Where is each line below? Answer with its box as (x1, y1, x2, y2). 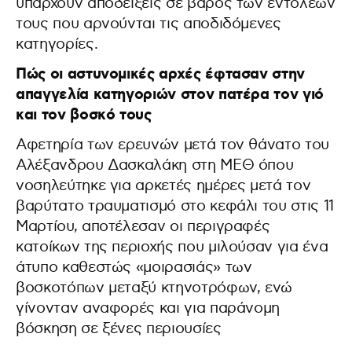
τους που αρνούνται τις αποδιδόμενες (16, 14, 281, 33)
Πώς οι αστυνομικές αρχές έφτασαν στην (16, 64, 306, 84)
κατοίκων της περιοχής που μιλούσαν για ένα (16, 237, 328, 256)
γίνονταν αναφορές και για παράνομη (16, 299, 280, 317)
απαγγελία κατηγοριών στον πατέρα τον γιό (16, 84, 324, 104)
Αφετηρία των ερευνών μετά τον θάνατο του (16, 135, 332, 154)
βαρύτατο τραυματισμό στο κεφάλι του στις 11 (16, 196, 334, 215)
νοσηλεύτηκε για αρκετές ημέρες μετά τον (16, 176, 311, 195)
